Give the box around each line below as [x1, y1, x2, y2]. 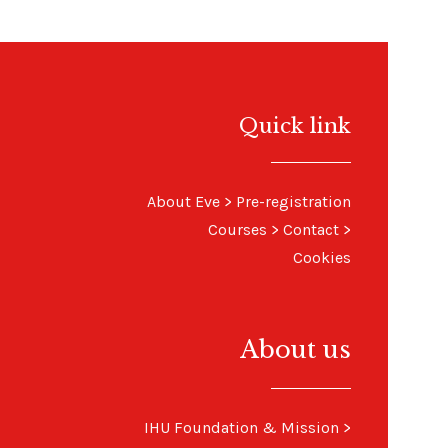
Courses [207, 220, 267, 239]
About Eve [146, 192, 220, 211]
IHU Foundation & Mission [143, 418, 339, 437]
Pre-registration [235, 192, 351, 211]
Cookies [292, 248, 351, 267]
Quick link [238, 113, 351, 139]
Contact [282, 220, 339, 239]
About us [239, 335, 351, 365]
